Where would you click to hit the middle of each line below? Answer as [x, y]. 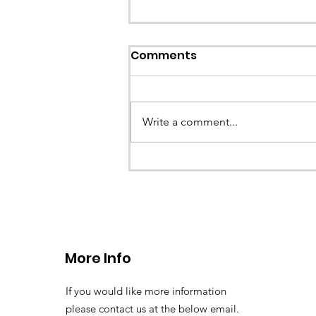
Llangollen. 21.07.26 [209, 211]
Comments [164, 55]
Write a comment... [190, 121]
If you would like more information [146, 291]
